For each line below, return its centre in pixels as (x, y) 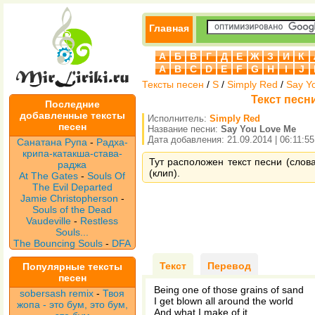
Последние (72, 104)
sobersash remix (57, 293)
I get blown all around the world (224, 301)
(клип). (165, 173)
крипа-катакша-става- (72, 153)
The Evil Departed (72, 187)
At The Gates (49, 176)
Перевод (229, 266)
